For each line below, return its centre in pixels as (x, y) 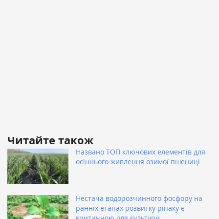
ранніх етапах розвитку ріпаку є (130, 208)
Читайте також (50, 140)
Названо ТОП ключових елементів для (141, 152)
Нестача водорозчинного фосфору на (139, 198)
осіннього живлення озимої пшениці (138, 162)
